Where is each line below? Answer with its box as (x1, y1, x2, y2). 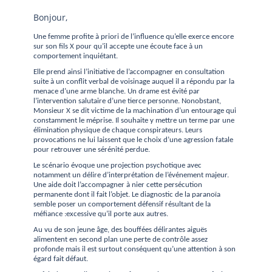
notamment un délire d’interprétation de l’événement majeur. (33, 171, 229, 179)
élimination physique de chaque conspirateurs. (33, 126, 183, 134)
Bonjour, (33, 12, 67, 23)
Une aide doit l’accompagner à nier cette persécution (33, 181, 202, 189)
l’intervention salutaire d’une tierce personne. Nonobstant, (33, 97, 221, 105)
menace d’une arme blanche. (33, 87, 127, 95)
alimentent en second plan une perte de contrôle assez (33, 236, 208, 243)
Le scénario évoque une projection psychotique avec (33, 161, 202, 169)
